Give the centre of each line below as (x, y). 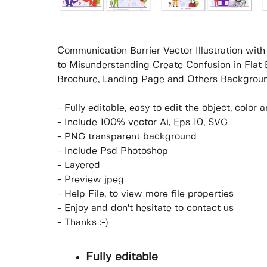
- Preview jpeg (91, 180)
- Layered (79, 166)
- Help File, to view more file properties (145, 194)
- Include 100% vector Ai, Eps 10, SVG (142, 123)
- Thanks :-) (83, 223)
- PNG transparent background (127, 137)
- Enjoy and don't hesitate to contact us (145, 209)
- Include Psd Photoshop (113, 151)
